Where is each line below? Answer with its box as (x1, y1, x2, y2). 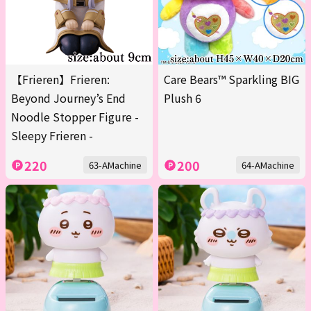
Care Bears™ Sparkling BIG (164, 71, 299, 88)
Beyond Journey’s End (11, 90, 126, 107)
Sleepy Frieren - (11, 127, 93, 144)
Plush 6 (164, 90, 201, 107)
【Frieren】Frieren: (11, 71, 110, 88)
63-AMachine (89, 158, 142, 172)
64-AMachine (242, 158, 294, 172)
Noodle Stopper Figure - (11, 108, 139, 126)
